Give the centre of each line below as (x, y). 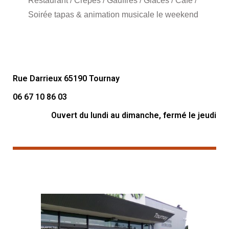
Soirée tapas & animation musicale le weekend (113, 15)
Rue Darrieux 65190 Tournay (66, 79)
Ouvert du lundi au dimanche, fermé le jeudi (134, 116)
